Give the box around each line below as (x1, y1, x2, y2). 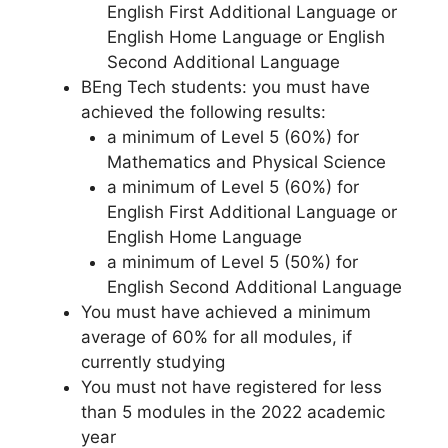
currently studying (81, 351, 225, 372)
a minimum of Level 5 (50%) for (106, 251, 358, 272)
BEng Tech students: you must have (81, 76, 370, 97)
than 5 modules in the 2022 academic (81, 401, 385, 422)
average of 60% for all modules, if (81, 326, 352, 347)
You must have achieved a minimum (81, 301, 371, 322)
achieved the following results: (81, 101, 326, 122)
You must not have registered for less (81, 376, 382, 397)
